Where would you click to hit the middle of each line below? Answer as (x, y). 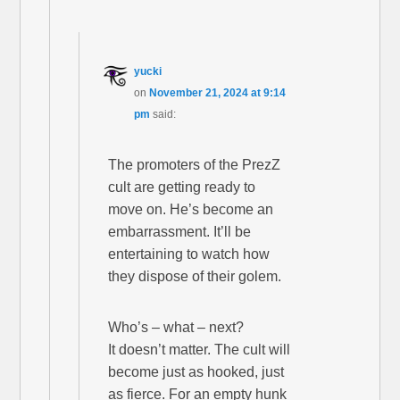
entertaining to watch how (189, 254)
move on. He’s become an (191, 209)
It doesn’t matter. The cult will (200, 349)
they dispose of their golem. (195, 276)
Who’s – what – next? (176, 327)
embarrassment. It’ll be (180, 231)
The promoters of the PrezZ (195, 164)
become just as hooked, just (196, 371)
